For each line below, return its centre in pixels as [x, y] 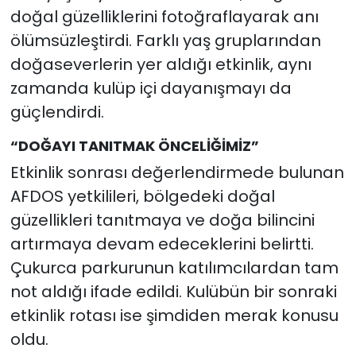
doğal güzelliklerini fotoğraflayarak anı [164, 16]
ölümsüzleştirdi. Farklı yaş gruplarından [165, 40]
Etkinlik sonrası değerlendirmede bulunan [177, 173]
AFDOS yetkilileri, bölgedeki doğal [142, 197]
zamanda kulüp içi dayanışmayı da [151, 88]
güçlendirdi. [57, 112]
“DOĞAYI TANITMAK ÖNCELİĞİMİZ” [134, 145]
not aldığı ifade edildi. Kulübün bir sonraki [173, 292]
